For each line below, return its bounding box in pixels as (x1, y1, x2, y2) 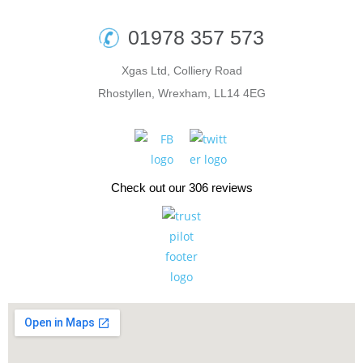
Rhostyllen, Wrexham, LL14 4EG (97, 87, 266, 100)
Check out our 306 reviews (110, 181, 253, 194)
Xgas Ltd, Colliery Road (121, 64, 242, 77)
